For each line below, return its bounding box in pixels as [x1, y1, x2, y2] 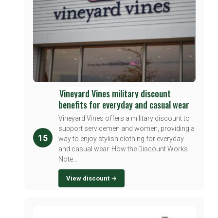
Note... [58, 155, 77, 163]
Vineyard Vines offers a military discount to [58, 114, 190, 123]
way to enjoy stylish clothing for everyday [58, 135, 184, 143]
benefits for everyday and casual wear [58, 98, 189, 111]
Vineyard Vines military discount [59, 87, 171, 100]
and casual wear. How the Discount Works [58, 145, 188, 153]
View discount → [66, 175, 117, 182]
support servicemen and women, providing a [58, 125, 195, 133]
